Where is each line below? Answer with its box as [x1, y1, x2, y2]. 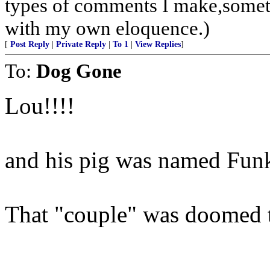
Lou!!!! [5, 93, 75, 119]
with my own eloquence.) [5, 17, 210, 39]
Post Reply [10, 40, 49, 49]
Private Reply [56, 40, 106, 49]
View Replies [135, 40, 181, 49]
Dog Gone [36, 60, 122, 82]
